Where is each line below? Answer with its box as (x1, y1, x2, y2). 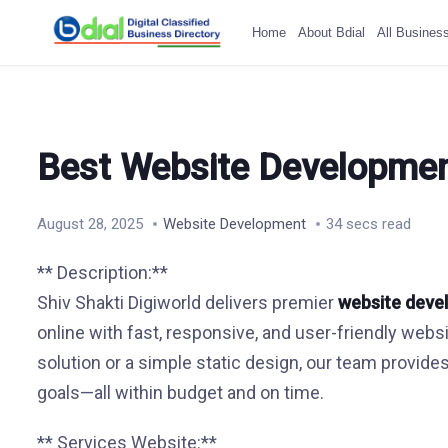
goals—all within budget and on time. (36, 382, 324, 403)
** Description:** (36, 262, 168, 283)
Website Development (162, 215, 306, 233)
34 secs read (325, 215, 411, 233)
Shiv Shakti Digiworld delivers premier (36, 292, 338, 313)
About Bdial (297, 24, 365, 40)
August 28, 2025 (36, 215, 143, 233)
